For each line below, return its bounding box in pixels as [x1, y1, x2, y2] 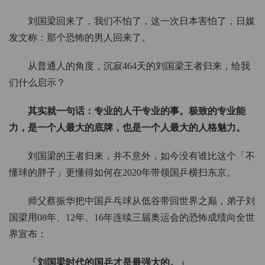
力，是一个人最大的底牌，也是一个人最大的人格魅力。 [9, 122, 245, 133]
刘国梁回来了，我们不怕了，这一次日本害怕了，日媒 [28, 16, 255, 27]
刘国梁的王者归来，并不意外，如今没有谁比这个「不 [28, 151, 255, 161]
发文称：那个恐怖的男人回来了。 [9, 33, 151, 43]
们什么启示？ [9, 77, 66, 88]
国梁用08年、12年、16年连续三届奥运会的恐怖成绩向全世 [9, 212, 255, 223]
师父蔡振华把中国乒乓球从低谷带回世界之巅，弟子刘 [28, 196, 255, 206]
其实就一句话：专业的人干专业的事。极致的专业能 [28, 106, 245, 117]
